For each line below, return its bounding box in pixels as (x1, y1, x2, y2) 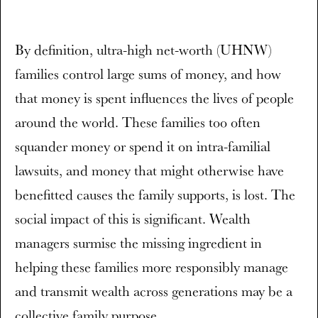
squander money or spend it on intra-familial (15, 137, 270, 155)
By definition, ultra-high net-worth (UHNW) (15, 40, 272, 59)
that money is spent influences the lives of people (15, 89, 294, 107)
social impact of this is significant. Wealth (15, 209, 251, 228)
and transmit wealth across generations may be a (15, 282, 292, 300)
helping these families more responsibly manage (15, 258, 288, 276)
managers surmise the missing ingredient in (15, 234, 262, 252)
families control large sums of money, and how (15, 65, 281, 83)
